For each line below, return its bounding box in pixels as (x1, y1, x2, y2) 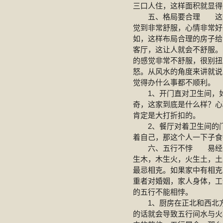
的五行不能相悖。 (133, 188, 193, 196)
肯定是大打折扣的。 (133, 111, 200, 119)
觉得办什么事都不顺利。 (133, 78, 215, 87)
